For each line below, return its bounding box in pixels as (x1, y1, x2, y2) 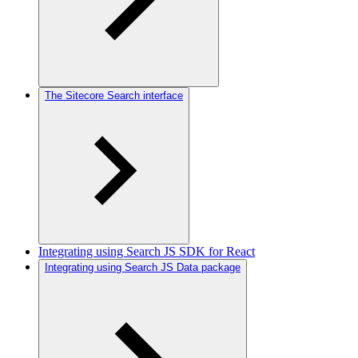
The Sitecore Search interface (45, 89, 183, 101)
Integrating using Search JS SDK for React (38, 245, 255, 258)
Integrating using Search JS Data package (45, 261, 241, 273)
